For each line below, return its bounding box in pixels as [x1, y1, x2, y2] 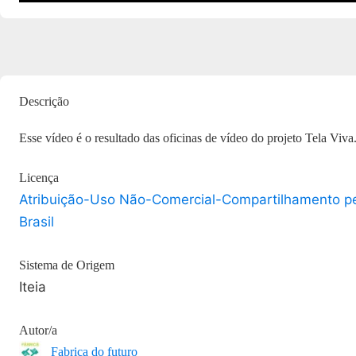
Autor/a [19, 323, 57, 337]
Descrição [19, 95, 69, 108]
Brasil [19, 214, 54, 230]
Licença [19, 171, 59, 184]
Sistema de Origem [19, 258, 114, 272]
